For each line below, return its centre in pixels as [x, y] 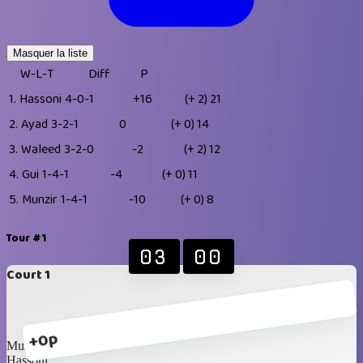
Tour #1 [26, 238]
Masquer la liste [50, 53]
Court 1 [28, 275]
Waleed [41, 149]
